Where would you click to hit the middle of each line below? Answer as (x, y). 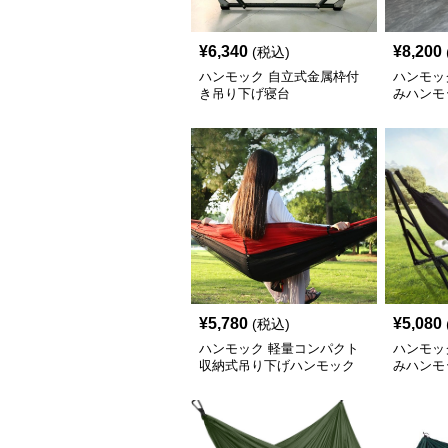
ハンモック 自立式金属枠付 (278, 76)
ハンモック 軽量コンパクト (278, 348)
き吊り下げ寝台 (244, 93)
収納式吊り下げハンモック (276, 365)
